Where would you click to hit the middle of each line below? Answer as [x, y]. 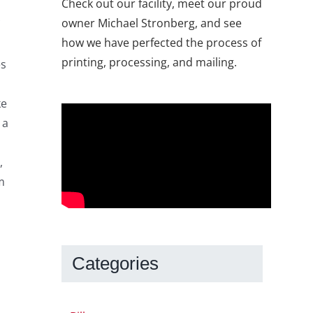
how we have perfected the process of [161, 43]
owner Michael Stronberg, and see [152, 23]
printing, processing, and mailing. [149, 63]
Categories [115, 264]
